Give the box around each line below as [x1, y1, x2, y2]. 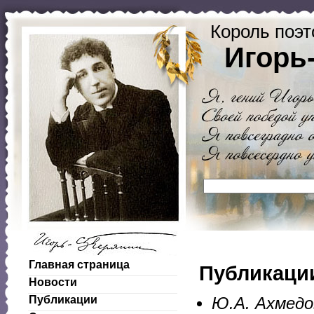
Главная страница [29, 259, 130, 271]
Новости [29, 276, 77, 288]
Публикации [29, 294, 97, 306]
